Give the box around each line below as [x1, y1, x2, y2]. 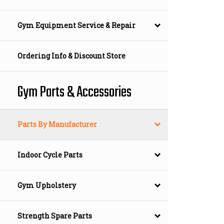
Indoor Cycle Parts [17, 150, 82, 160]
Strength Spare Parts [17, 211, 92, 221]
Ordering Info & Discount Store [17, 51, 125, 61]
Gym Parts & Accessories [17, 81, 131, 104]
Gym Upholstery [17, 180, 76, 190]
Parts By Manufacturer [17, 119, 97, 129]
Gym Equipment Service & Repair [17, 20, 135, 30]
